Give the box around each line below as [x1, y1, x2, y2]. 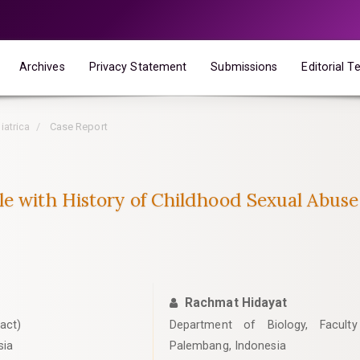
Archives [18, 59, 65, 73]
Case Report [47, 121, 108, 133]
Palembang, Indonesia [169, 339, 286, 352]
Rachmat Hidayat [184, 295, 288, 310]
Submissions [211, 59, 278, 73]
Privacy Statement [88, 59, 187, 73]
